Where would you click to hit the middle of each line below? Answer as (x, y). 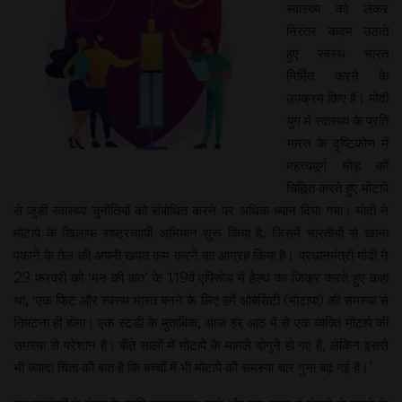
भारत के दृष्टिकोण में (337, 143)
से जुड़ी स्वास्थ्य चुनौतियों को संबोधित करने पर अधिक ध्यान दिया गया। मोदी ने (201, 210)
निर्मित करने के (337, 75)
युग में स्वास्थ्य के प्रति (337, 120)
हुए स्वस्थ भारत (337, 53)
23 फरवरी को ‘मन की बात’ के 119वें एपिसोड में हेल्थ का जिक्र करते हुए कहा (201, 277)
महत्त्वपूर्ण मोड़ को (337, 165)
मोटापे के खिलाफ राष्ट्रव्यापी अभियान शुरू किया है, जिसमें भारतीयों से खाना (201, 232)
